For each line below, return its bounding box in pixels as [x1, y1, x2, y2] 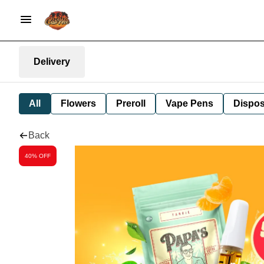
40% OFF [25, 152, 51, 159]
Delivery [34, 56, 70, 67]
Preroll [116, 98, 146, 108]
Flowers [61, 98, 96, 108]
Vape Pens [166, 98, 213, 108]
